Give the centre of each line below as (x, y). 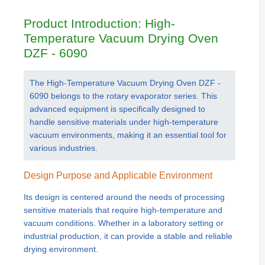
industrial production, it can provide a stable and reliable (128, 236)
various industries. (64, 148)
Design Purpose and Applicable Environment (118, 175)
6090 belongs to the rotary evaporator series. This (123, 96)
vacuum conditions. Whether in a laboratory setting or (124, 223)
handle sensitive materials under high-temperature (124, 122)
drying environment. (61, 249)
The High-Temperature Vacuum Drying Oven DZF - (125, 83)
